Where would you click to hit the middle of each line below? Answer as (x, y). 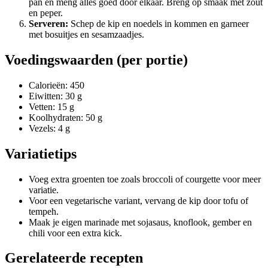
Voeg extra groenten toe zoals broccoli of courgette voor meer (145, 179)
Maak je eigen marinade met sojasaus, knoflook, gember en (140, 222)
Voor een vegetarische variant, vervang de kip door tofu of (138, 200)
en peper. (46, 13)
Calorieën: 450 (57, 85)
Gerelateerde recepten (74, 258)
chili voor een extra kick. (75, 233)
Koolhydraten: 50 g (66, 117)
